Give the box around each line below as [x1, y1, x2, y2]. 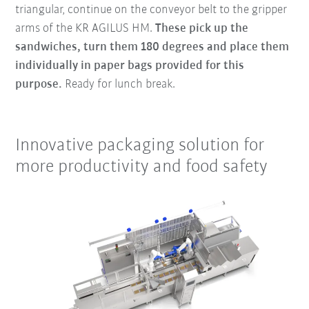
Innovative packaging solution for [15, 137, 265, 156]
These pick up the [155, 22, 249, 36]
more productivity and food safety [15, 158, 268, 177]
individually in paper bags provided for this [15, 59, 245, 73]
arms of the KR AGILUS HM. [15, 22, 156, 36]
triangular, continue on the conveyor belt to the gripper [15, 3, 288, 17]
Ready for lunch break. [65, 78, 176, 92]
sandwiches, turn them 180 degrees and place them [15, 41, 290, 54]
